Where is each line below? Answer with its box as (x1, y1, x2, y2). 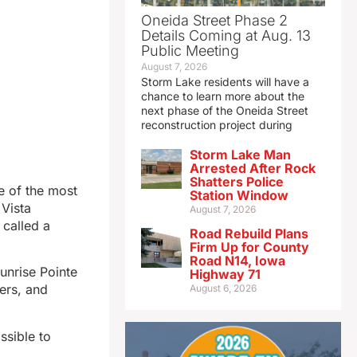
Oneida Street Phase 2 (140, 12, 288, 29)
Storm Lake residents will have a (140, 75, 309, 89)
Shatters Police (189, 174, 284, 190)
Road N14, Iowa (189, 253, 285, 269)
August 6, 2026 (189, 282, 257, 295)
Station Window (189, 187, 288, 204)
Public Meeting (140, 42, 239, 60)
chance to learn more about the (140, 89, 304, 104)
